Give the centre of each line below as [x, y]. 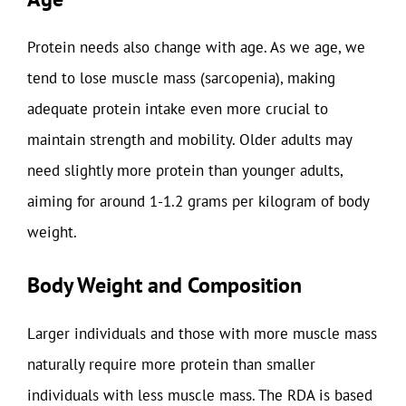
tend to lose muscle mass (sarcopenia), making [181, 77]
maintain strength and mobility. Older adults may [189, 139]
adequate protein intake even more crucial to [178, 108]
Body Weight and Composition [164, 285]
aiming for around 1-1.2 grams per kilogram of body [198, 201]
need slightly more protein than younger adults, [185, 170]
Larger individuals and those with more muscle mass [202, 333]
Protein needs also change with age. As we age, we [196, 47]
